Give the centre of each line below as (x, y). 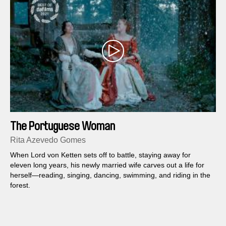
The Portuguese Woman (63, 126)
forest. (20, 185)
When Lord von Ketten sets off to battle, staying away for (100, 155)
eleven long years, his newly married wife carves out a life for (107, 165)
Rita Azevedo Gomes (48, 140)
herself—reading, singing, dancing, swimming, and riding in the (110, 175)
